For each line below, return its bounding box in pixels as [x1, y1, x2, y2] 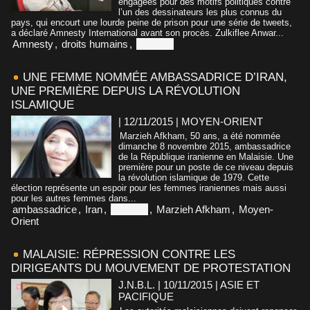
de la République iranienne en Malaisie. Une [118, 151, 293, 162]
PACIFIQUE [118, 290, 174, 302]
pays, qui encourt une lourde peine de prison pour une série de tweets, [11, 17, 292, 28]
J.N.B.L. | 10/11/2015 [118, 278, 212, 291]
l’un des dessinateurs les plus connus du [118, 6, 282, 17]
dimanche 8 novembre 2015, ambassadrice [118, 140, 291, 152]
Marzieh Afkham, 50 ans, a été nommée [120, 130, 280, 141]
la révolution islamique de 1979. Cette [118, 172, 269, 183]
